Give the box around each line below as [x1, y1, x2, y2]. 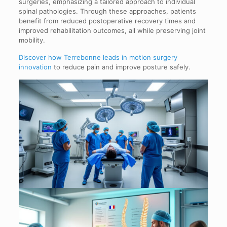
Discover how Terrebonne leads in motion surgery [18, 53, 177, 61]
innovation [18, 62, 52, 71]
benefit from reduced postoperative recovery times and [18, 16, 196, 25]
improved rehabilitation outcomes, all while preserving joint [18, 26, 206, 34]
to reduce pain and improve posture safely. [51, 62, 191, 71]
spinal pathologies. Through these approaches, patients [18, 7, 196, 15]
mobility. [18, 35, 45, 44]
